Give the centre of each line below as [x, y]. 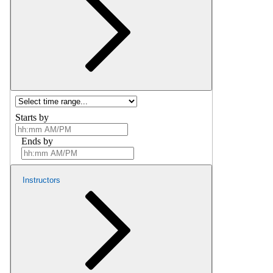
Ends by [37, 141]
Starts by [32, 117]
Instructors [41, 180]
